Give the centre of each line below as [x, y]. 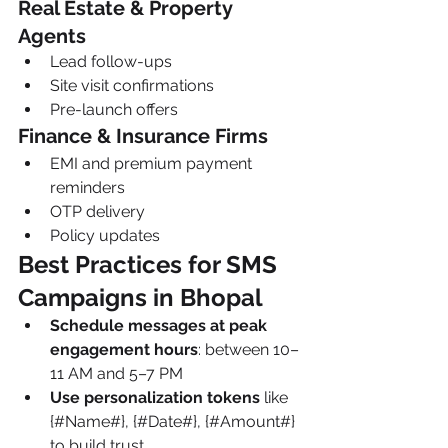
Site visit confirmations [132, 85]
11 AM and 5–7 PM [116, 373]
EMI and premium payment [153, 163]
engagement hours [124, 349]
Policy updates [105, 235]
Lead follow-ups [111, 61]
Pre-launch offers [114, 109]
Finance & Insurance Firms [143, 136]
